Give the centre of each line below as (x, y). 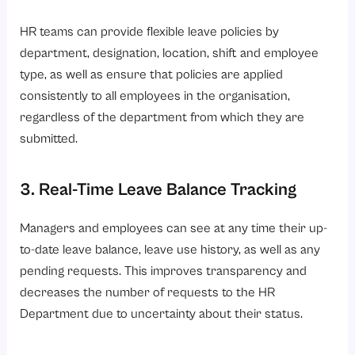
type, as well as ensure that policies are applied (152, 74)
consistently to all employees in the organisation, (155, 95)
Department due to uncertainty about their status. (162, 313)
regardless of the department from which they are (162, 116)
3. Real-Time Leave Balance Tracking (158, 189)
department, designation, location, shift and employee (170, 52)
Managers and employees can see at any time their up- (174, 227)
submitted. (49, 138)
